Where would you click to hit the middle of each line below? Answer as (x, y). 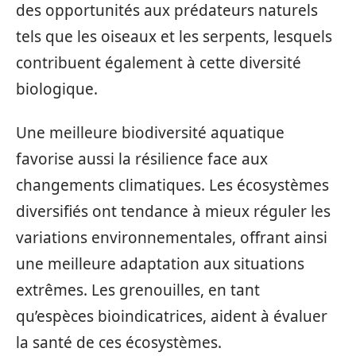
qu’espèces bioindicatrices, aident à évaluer (172, 316)
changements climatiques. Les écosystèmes (172, 185)
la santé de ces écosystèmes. (119, 342)
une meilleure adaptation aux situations (160, 264)
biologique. (57, 89)
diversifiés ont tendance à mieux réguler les (173, 211)
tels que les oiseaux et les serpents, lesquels (174, 36)
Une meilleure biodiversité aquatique (150, 133)
